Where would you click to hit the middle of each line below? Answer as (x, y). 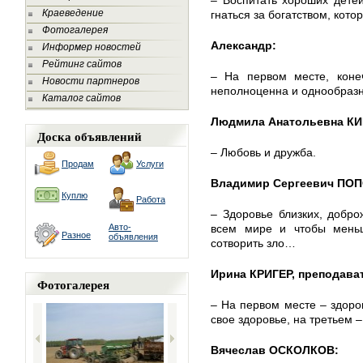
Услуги (150, 164)
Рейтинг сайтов (82, 64)
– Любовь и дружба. (263, 152)
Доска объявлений (90, 136)
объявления (133, 237)
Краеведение (73, 13)
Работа (151, 199)
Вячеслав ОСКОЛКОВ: (275, 350)
